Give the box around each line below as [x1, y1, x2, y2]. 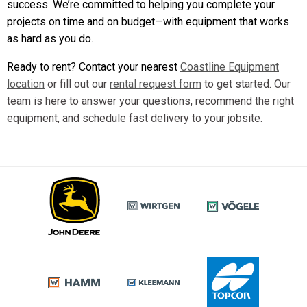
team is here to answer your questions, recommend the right [7, 95, 294, 108]
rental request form [110, 77, 201, 91]
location [7, 77, 45, 91]
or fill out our [45, 77, 110, 91]
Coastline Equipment [180, 60, 279, 74]
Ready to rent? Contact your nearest [7, 60, 180, 74]
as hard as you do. [7, 32, 96, 46]
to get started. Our [201, 77, 291, 91]
